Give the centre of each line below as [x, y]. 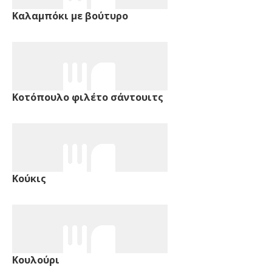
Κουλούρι [36, 260]
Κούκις [29, 178]
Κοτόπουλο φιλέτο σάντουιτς [88, 97]
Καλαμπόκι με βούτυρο [70, 15]
